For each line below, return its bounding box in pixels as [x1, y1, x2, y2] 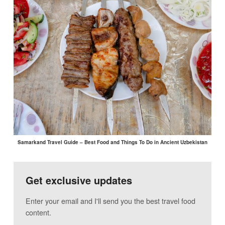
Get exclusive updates [25, 173, 132, 188]
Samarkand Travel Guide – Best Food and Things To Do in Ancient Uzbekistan [18, 139, 207, 146]
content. [25, 206, 51, 217]
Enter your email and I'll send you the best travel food [25, 195, 195, 206]
